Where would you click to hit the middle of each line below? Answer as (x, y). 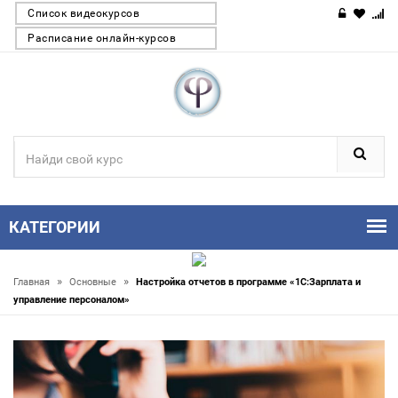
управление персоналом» (72, 300)
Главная (33, 282)
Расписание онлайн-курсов (102, 38)
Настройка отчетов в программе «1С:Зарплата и (248, 282)
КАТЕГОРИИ (55, 227)
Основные (94, 282)
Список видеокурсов (84, 13)
